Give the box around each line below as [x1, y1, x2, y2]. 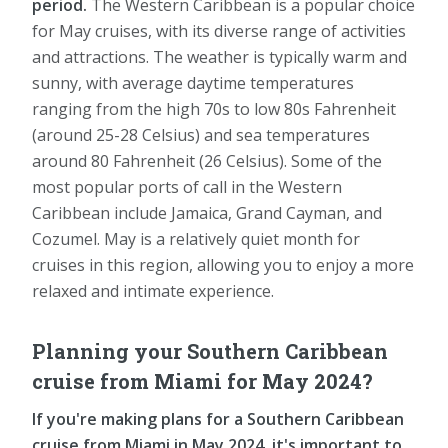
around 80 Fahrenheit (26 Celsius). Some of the [32, 149, 382, 172]
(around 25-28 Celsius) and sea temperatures [32, 123, 370, 146]
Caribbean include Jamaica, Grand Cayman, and [32, 201, 382, 224]
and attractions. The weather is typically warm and [32, 45, 407, 68]
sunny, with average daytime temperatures [32, 71, 354, 94]
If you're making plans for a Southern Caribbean [32, 407, 404, 430]
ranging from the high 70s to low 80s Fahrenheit [32, 97, 396, 120]
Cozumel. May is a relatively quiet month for [32, 227, 360, 250]
